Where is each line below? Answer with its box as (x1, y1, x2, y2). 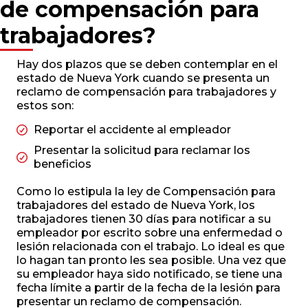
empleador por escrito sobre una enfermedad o (16, 226, 283, 240)
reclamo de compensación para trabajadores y (16, 85, 276, 99)
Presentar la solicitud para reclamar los (34, 144, 250, 157)
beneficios (34, 157, 91, 171)
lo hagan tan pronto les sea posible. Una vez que (16, 254, 286, 267)
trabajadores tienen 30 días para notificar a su (16, 212, 271, 226)
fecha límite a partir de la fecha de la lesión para (16, 281, 280, 295)
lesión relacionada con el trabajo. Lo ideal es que (16, 240, 285, 254)
